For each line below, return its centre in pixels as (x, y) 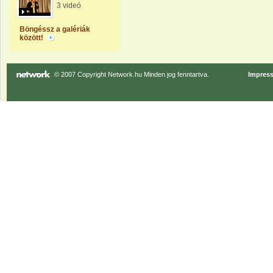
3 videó (69, 5)
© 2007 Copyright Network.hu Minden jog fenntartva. (132, 74)
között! (32, 38)
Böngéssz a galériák (55, 29)
